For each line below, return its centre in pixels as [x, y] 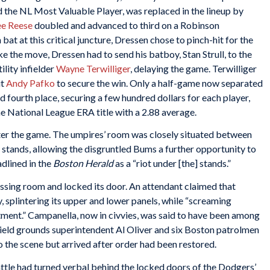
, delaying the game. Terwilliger [193, 68]
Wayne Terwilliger [93, 68]
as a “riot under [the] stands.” [172, 163]
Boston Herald [83, 163]
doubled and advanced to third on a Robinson [126, 25]
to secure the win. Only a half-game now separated [159, 83]
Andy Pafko [30, 83]
